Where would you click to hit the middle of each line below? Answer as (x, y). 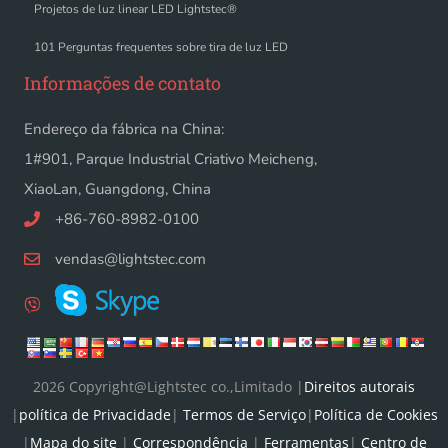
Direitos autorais (359, 386)
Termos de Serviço (244, 414)
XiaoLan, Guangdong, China (117, 188)
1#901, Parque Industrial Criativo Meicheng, (170, 158)
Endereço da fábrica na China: (124, 128)
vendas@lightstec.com (130, 258)
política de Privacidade (94, 414)
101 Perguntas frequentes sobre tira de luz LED (161, 46)
